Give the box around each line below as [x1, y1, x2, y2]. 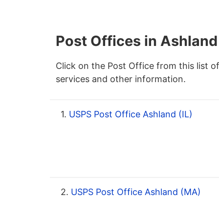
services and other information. [56, 74, 186, 85]
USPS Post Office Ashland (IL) [66, 109, 193, 120]
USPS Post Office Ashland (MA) [68, 187, 201, 197]
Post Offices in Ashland [56, 32, 218, 50]
